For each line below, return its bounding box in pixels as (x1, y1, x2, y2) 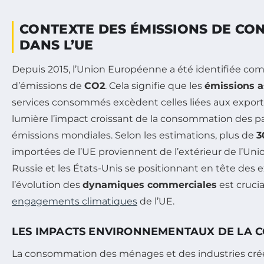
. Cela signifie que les (105, 80, 204, 91)
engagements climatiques (12, 195, 137, 207)
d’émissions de (12, 80, 84, 91)
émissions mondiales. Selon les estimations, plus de (12, 129, 256, 141)
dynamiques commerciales (82, 179, 217, 190)
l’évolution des (12, 179, 82, 190)
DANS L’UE (19, 37, 94, 53)
